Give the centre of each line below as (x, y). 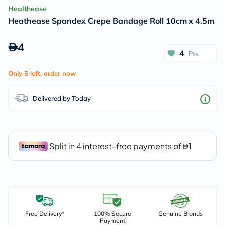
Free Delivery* (44, 214)
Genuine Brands (180, 214)
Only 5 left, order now (42, 73)
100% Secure (112, 214)
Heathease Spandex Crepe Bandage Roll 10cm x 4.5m (111, 21)
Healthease (27, 9)
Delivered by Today (62, 98)
